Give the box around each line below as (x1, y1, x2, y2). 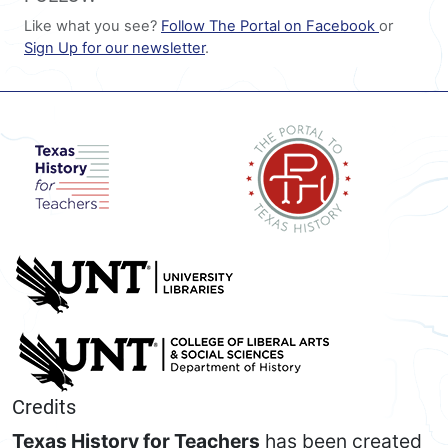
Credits (12, 395, 76, 420)
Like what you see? (24, 17, 161, 36)
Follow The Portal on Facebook (161, 17, 379, 36)
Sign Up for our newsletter (24, 39, 205, 58)
